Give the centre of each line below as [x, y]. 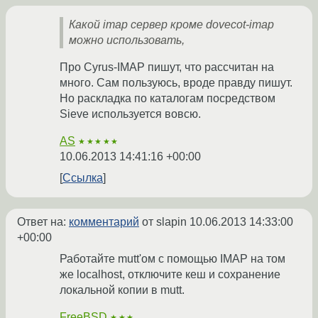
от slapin [164, 222]
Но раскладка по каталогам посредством [168, 99]
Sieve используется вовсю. [130, 114]
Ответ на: [43, 222]
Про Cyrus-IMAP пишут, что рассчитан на [167, 67]
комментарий [104, 222]
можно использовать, [127, 40]
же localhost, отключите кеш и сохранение [170, 275]
